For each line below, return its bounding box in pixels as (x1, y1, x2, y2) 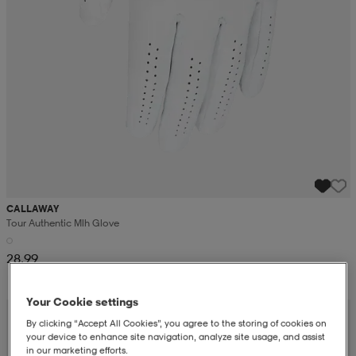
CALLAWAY (6, 203, 59, 215)
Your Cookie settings (26, 295, 139, 309)
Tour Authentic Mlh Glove (6, 217, 119, 230)
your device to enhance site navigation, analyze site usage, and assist (26, 331, 326, 343)
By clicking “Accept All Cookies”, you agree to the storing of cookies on (26, 318, 327, 330)
